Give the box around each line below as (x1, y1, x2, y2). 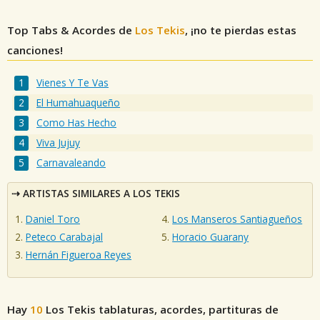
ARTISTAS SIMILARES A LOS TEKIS (23, 186, 180, 200)
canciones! (7, 43, 63, 57)
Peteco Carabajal (26, 230, 103, 244)
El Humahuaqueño (36, 96, 121, 110)
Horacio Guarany (172, 230, 249, 244)
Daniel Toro (26, 212, 80, 226)
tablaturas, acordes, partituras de (96, 301, 279, 316)
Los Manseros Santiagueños (172, 212, 303, 226)
